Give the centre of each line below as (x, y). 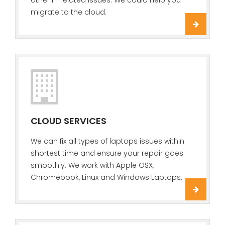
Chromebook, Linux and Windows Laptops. (106, 177)
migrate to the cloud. (69, 12)
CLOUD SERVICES (69, 121)
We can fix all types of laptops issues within (107, 141)
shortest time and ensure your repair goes (107, 153)
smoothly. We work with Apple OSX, (92, 165)
